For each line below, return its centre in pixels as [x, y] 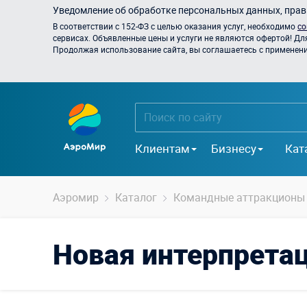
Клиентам [162, 148]
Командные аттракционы [239, 197]
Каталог [136, 197]
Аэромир [76, 197]
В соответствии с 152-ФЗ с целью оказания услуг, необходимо [175, 26]
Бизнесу [234, 148]
